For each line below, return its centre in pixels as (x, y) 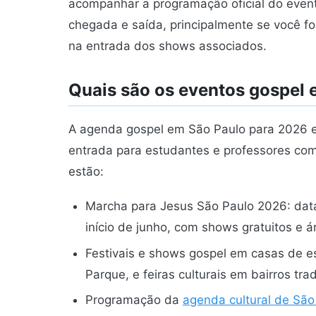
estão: (86, 172)
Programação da (134, 300)
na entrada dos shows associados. (168, 45)
